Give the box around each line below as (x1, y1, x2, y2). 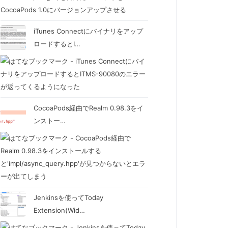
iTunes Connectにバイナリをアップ (34, 26, 143, 35)
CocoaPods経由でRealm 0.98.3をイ (34, 103, 144, 112)
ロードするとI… (34, 39, 80, 48)
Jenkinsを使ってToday (34, 193, 103, 202)
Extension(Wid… (34, 206, 85, 214)
